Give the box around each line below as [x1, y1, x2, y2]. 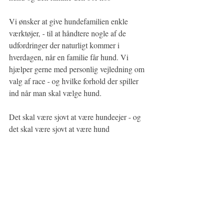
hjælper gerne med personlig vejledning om [9, 64, 146, 74]
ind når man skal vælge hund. [9, 88, 102, 98]
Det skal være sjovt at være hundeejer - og [9, 111, 143, 122]
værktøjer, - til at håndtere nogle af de [9, 28, 128, 38]
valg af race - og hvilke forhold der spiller [9, 76, 140, 86]
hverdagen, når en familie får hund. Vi [9, 52, 130, 62]
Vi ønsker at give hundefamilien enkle [9, 16, 130, 26]
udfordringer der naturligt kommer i [9, 40, 121, 50]
